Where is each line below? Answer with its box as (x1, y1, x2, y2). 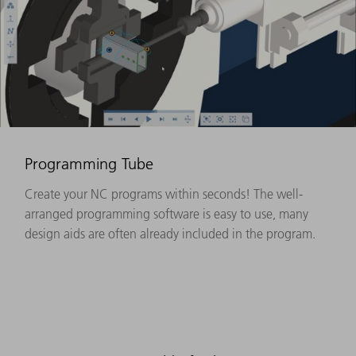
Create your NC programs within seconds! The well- (25, 186, 303, 203)
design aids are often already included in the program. (25, 226, 315, 242)
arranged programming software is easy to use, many (25, 206, 308, 222)
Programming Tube (25, 154, 153, 174)
